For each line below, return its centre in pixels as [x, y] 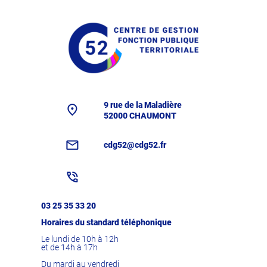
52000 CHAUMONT [140, 115]
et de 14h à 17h [70, 247]
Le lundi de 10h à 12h [80, 239]
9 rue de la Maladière [143, 105]
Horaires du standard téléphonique [107, 222]
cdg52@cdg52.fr [135, 145]
